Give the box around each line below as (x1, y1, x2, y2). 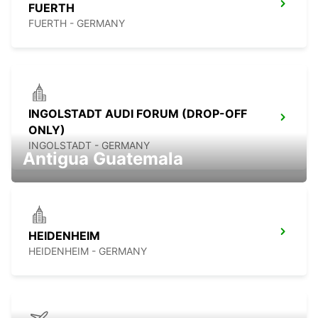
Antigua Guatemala (23, 148, 183, 170)
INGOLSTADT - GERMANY (28, 139, 150, 152)
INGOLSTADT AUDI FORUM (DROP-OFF (28, 106, 247, 121)
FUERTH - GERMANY (28, 17, 125, 30)
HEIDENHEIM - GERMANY (28, 245, 147, 258)
